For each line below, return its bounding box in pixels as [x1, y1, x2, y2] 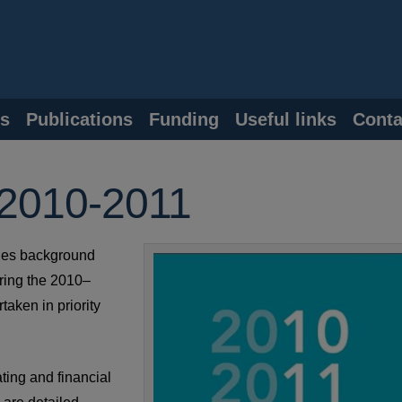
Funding [149, 109, 219, 129]
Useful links [235, 109, 336, 129]
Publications [26, 109, 133, 129]
